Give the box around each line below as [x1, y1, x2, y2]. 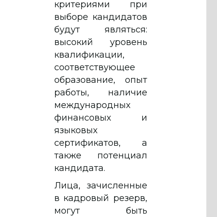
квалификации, [54, 49, 124, 60]
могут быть [54, 205, 147, 216]
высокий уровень [54, 36, 147, 47]
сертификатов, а [54, 137, 147, 148]
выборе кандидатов [54, 11, 147, 22]
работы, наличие [54, 87, 147, 98]
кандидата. [54, 162, 105, 173]
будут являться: [54, 24, 147, 35]
